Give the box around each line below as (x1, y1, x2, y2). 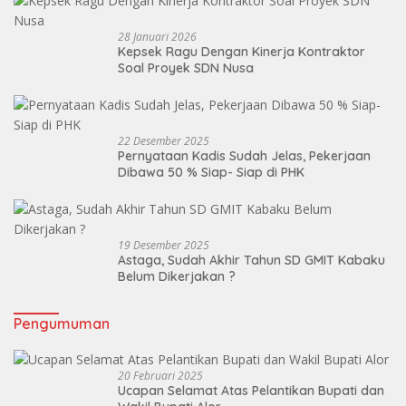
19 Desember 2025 (118, 237, 209, 253)
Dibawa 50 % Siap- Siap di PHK (187, 163, 304, 180)
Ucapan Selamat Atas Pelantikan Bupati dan (118, 382, 384, 400)
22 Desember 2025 (118, 132, 209, 149)
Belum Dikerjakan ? (118, 267, 236, 285)
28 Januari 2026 (118, 28, 197, 44)
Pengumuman (14, 314, 110, 333)
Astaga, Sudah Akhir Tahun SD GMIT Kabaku (118, 251, 244, 268)
